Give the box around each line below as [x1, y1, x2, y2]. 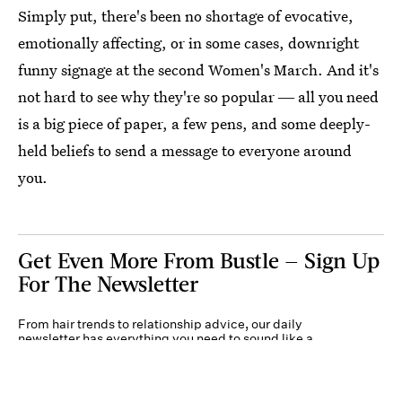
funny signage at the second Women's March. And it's [18, 59, 379, 80]
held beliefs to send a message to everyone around [18, 140, 352, 161]
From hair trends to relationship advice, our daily [18, 316, 302, 332]
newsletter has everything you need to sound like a [18, 330, 313, 346]
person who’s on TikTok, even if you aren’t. [18, 345, 266, 361]
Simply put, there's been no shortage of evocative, [18, 5, 354, 26]
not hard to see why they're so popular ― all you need [18, 86, 379, 107]
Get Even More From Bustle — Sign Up [18, 247, 380, 273]
